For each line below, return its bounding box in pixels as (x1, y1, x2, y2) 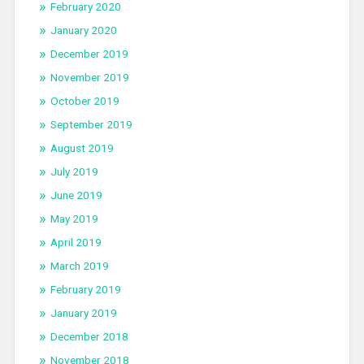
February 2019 (50, 283, 121, 297)
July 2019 (50, 165, 98, 179)
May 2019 (50, 212, 98, 226)
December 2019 (50, 47, 128, 61)
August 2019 (50, 141, 114, 155)
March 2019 (50, 259, 109, 273)
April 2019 (50, 236, 102, 249)
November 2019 (50, 71, 129, 84)
